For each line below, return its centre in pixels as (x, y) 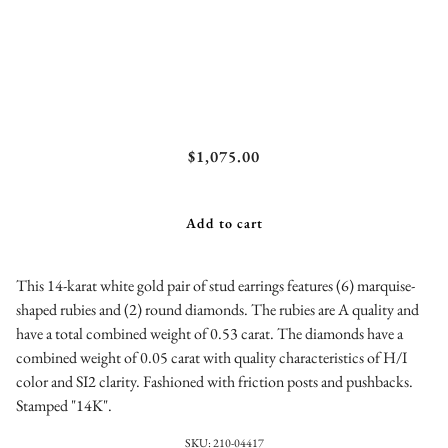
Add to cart (224, 222)
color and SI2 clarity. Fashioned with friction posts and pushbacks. (214, 381)
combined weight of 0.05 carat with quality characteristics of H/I (211, 357)
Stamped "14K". (64, 405)
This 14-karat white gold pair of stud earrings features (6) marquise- (215, 285)
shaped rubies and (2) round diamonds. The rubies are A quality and (217, 309)
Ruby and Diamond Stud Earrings (224, 141)
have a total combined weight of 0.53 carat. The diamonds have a (209, 333)
